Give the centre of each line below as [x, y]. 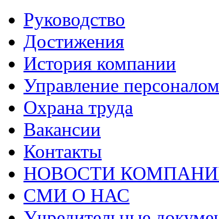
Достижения [74, 42]
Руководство [74, 20]
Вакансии [62, 130]
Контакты [63, 152]
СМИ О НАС [77, 196]
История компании [100, 64]
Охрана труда [78, 108]
